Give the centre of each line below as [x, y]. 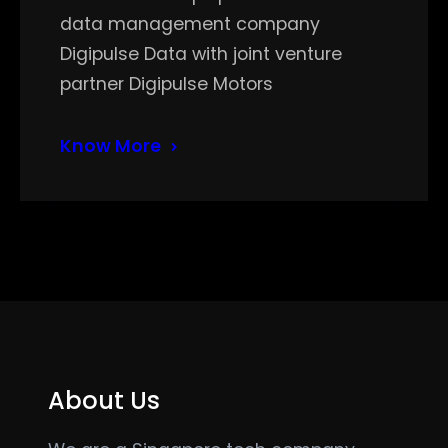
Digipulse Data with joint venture [201, 54]
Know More [110, 146]
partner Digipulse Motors [166, 84]
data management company [190, 24]
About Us [104, 401]
